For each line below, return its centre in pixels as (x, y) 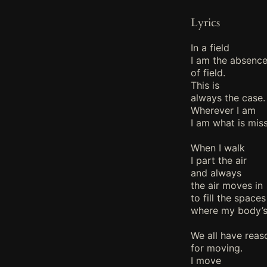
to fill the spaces (228, 198)
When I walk (218, 148)
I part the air (219, 160)
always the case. (228, 97)
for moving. (217, 248)
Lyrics (205, 23)
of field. (208, 72)
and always (216, 173)
